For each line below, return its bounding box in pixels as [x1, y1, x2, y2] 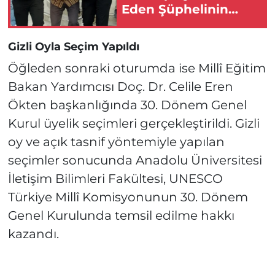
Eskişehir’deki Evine [122, 17, 252, 32]
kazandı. [7, 226, 59, 241]
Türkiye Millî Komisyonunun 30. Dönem [7, 189, 248, 204]
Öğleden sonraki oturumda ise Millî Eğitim [7, 60, 266, 76]
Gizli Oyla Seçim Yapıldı [7, 40, 139, 54]
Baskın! [122, 32, 169, 47]
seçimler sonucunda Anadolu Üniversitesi [7, 152, 262, 168]
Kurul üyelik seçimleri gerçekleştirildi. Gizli [7, 115, 260, 131]
